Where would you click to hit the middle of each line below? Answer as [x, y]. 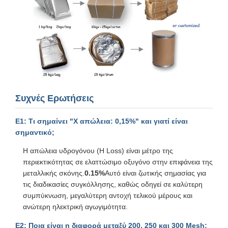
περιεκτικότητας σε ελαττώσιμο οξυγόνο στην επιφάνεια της [118, 162]
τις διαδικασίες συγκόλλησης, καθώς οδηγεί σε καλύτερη [113, 184]
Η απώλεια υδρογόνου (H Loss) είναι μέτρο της [98, 150]
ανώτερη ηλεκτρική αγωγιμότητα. [75, 206]
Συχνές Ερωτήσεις [54, 98]
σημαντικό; [35, 132]
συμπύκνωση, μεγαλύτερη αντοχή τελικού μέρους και [108, 195]
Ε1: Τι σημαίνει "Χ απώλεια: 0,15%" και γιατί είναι [102, 121]
